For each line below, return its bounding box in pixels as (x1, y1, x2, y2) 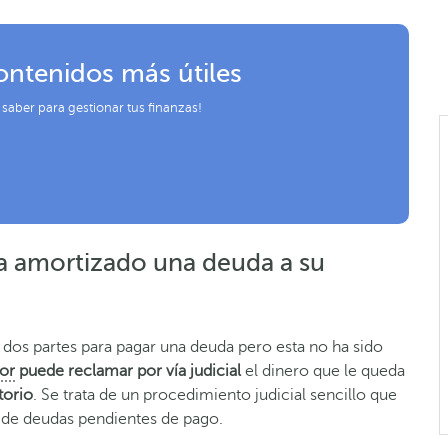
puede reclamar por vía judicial (15, 361, 245, 380)
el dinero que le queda (245, 361, 405, 380)
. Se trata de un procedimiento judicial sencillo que (33, 385, 397, 404)
